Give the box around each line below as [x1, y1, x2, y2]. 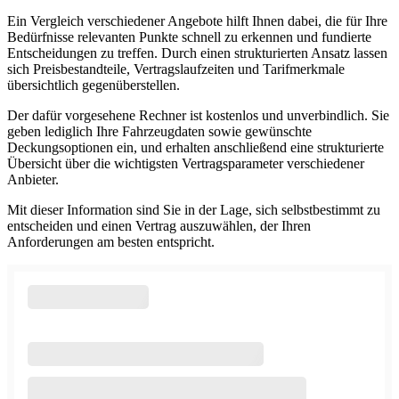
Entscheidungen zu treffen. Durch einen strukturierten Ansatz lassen [7, 45, 387, 61]
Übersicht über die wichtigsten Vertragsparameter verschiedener [7, 156, 364, 172]
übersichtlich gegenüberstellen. [7, 77, 180, 94]
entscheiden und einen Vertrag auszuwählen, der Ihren [7, 218, 311, 234]
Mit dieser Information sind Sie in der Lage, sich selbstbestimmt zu [7, 202, 380, 218]
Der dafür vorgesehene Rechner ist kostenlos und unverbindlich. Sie [7, 108, 389, 124]
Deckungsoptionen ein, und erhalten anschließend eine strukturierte [7, 140, 384, 156]
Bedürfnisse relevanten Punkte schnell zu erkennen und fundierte [7, 29, 371, 45]
